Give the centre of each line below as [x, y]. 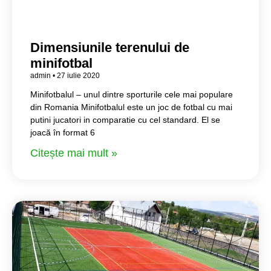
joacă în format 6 [63, 133]
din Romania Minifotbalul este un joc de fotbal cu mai [131, 107]
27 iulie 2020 [77, 76]
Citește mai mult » [74, 153]
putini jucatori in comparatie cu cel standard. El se [125, 120]
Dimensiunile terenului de [110, 48]
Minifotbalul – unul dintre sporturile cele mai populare [132, 95]
